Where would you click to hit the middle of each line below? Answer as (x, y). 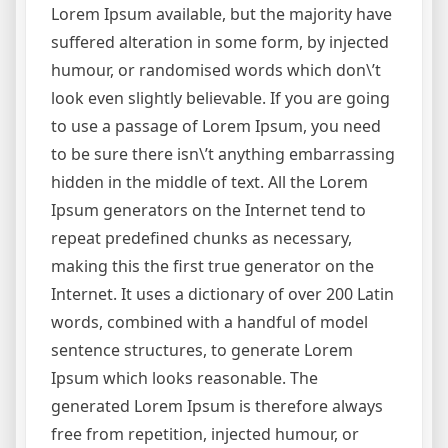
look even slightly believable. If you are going (220, 98)
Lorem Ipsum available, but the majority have (221, 14)
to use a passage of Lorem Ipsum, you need (216, 126)
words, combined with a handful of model (209, 322)
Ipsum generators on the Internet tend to (208, 210)
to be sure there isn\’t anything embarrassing (223, 154)
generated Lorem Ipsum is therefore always (217, 406)
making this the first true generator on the (212, 266)
